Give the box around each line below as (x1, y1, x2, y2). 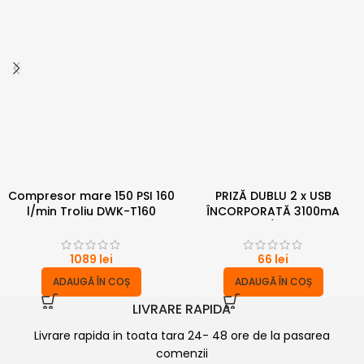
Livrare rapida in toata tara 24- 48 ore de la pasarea (33, 327, 330, 344)
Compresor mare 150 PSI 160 (7, 187, 175, 204)
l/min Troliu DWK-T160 (26, 202, 156, 219)
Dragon (68, 218, 114, 235)
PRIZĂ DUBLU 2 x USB (214, 187, 331, 204)
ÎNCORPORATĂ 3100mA (206, 202, 340, 219)
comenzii (155, 345, 208, 362)
